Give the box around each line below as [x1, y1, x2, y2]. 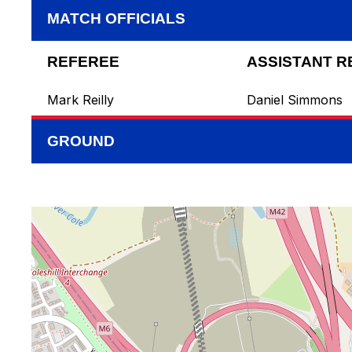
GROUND [47, 133, 115, 150]
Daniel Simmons [247, 92, 343, 108]
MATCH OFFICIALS [47, 10, 185, 27]
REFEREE [47, 53, 119, 71]
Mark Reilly [47, 92, 114, 108]
